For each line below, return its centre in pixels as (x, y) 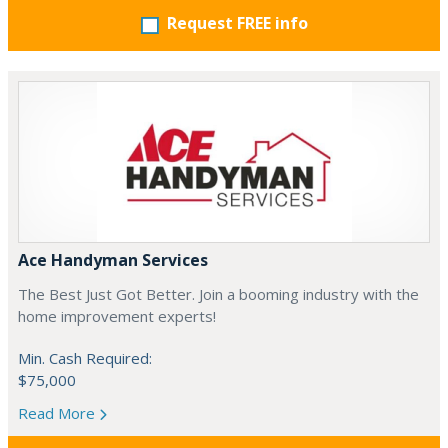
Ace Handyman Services (113, 260)
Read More (58, 413)
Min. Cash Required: (85, 358)
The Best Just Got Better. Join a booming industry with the (218, 294)
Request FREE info (237, 23)
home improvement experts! (117, 316)
